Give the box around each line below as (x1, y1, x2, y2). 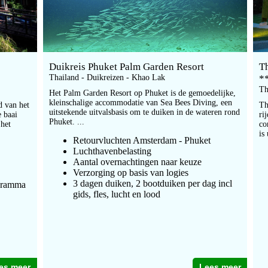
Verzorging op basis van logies (72, 167, 188, 178)
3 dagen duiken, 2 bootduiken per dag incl (72, 178, 232, 189)
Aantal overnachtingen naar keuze (72, 157, 202, 167)
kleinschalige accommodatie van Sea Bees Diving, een (48, 98, 232, 108)
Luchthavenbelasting (72, 146, 151, 157)
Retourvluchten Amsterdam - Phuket (72, 135, 211, 146)
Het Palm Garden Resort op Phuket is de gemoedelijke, (48, 89, 236, 98)
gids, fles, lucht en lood (72, 189, 160, 200)
